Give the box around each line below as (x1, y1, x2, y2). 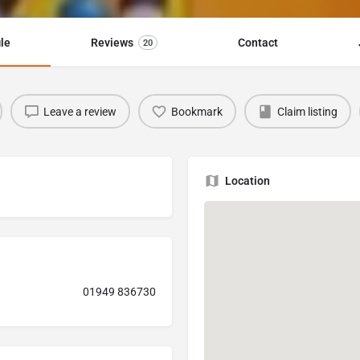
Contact (238, 36, 278, 50)
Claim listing (277, 104, 337, 118)
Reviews (91, 36, 133, 50)
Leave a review (43, 104, 117, 118)
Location (225, 174, 270, 188)
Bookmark (171, 104, 223, 118)
